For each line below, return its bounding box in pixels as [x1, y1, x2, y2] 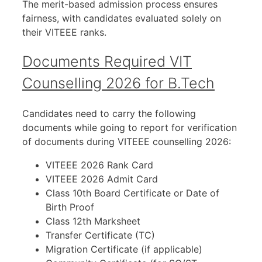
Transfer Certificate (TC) [46, 229, 155, 242]
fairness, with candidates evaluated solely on [22, 12, 221, 24]
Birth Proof [46, 201, 94, 213]
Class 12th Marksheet [46, 215, 140, 227]
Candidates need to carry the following [22, 108, 196, 120]
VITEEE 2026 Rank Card [46, 159, 153, 171]
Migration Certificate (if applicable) [46, 243, 202, 256]
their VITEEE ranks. [22, 26, 106, 38]
